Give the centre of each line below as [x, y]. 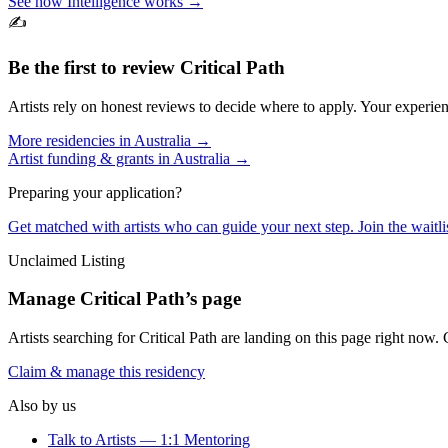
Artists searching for [73, 338]
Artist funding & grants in [90, 158]
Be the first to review [94, 67]
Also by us [42, 406]
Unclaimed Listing [66, 260]
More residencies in [71, 140]
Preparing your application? [95, 192]
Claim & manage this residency [106, 372]
